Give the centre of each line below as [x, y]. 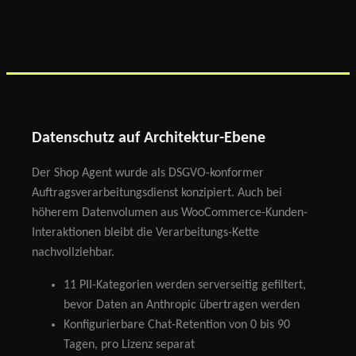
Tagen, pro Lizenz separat [129, 344]
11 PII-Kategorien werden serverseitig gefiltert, [185, 285]
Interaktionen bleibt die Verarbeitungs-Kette [145, 232]
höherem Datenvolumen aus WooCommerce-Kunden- [170, 213]
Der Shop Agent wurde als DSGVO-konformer [148, 173]
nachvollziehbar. [73, 252]
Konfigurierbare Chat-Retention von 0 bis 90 [177, 325]
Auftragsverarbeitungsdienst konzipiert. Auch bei [157, 193]
